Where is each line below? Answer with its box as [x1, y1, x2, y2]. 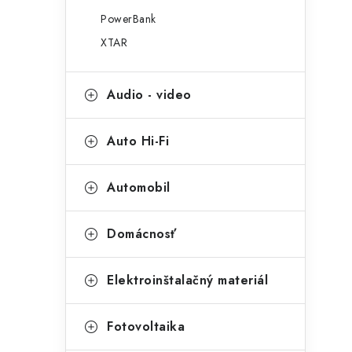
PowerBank [101, 11, 156, 27]
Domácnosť [107, 225, 177, 243]
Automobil [107, 178, 170, 196]
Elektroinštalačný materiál [107, 271, 268, 289]
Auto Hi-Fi [107, 132, 169, 150]
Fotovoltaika [107, 317, 185, 335]
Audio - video [107, 86, 192, 104]
